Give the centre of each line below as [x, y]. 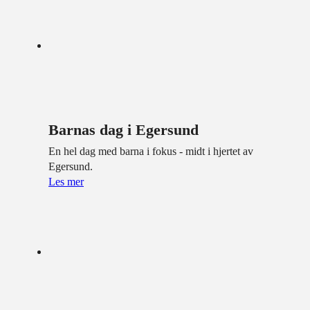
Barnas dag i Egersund [124, 129]
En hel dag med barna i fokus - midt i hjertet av [151, 151]
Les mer [66, 181]
